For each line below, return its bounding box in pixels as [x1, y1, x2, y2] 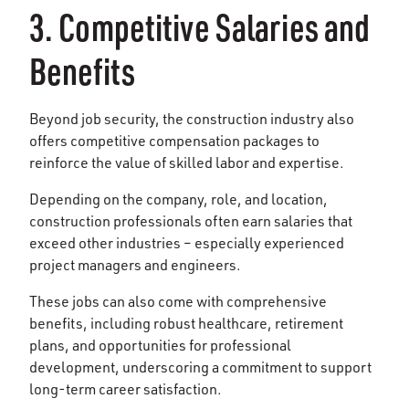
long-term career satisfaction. [29, 379, 222, 398]
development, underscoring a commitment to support [29, 357, 372, 376]
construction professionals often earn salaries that [29, 211, 352, 230]
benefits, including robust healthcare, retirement [29, 313, 343, 332]
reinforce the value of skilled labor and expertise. [29, 152, 344, 172]
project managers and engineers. [29, 255, 241, 274]
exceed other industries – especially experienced [29, 233, 344, 252]
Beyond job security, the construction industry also [29, 109, 354, 128]
